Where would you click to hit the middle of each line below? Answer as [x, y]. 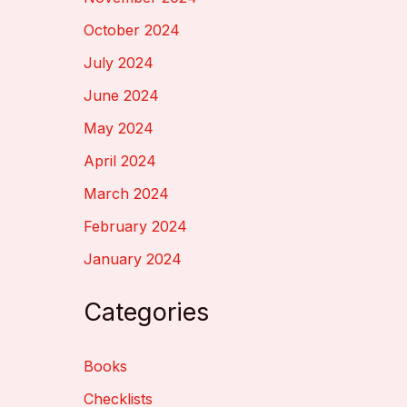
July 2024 [119, 63]
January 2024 [133, 259]
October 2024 [132, 30]
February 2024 [135, 227]
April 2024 [120, 161]
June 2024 [121, 96]
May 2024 [119, 129]
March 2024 [126, 194]
